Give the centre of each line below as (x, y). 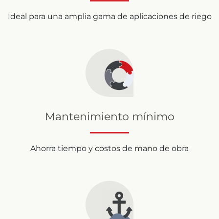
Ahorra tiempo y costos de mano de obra (109, 148)
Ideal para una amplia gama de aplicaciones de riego (109, 16)
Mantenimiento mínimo (109, 116)
